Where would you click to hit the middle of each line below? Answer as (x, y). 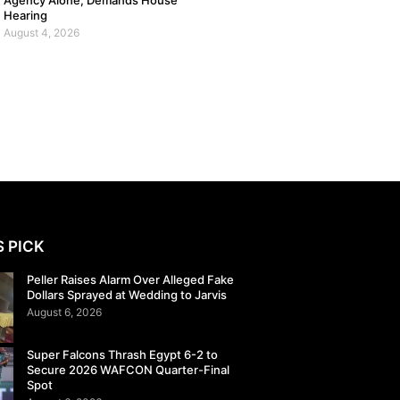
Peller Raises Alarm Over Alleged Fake (131, 279)
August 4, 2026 (41, 33)
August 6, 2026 (65, 312)
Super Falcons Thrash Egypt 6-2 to (123, 355)
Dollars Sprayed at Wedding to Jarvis (127, 294)
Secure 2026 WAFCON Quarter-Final (129, 370)
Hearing (25, 16)
